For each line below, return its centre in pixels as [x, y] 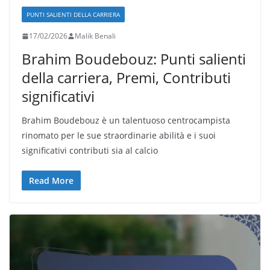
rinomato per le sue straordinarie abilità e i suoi [119, 136]
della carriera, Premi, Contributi [126, 78]
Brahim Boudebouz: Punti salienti [134, 59]
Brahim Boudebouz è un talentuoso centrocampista [126, 121]
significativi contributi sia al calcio [90, 151]
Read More [51, 181]
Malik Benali [95, 36]
